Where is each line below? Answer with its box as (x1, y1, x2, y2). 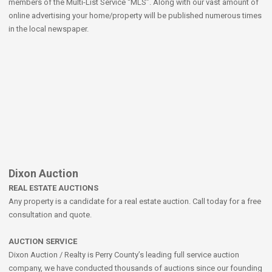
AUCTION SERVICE (8, 237, 77, 246)
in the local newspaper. (8, 24, 89, 33)
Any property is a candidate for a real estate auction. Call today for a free (8, 197, 261, 206)
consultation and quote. (8, 210, 92, 219)
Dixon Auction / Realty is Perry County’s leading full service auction (8, 250, 239, 259)
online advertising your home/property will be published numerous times (8, 11, 262, 20)
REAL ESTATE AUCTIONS (8, 183, 98, 192)
